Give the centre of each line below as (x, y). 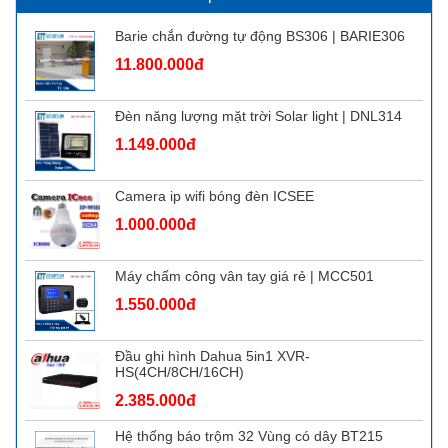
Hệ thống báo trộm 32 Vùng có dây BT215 (249, 435)
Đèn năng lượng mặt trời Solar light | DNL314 (258, 115)
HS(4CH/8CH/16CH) (179, 371)
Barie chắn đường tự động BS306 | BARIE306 (260, 35)
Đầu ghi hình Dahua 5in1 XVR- (212, 355)
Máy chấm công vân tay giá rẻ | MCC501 (244, 275)
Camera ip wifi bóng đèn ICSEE (214, 195)
